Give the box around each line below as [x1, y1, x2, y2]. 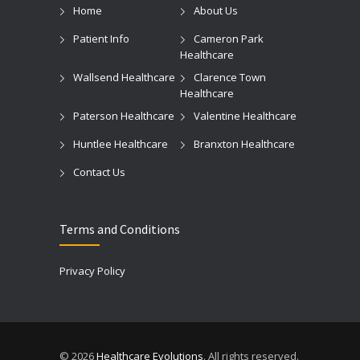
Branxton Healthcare [194, 136, 295, 151]
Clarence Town [194, 69, 266, 84]
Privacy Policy [59, 263, 125, 278]
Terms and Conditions [59, 220, 180, 237]
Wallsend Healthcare [73, 69, 175, 84]
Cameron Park [194, 31, 264, 46]
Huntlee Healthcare [73, 136, 168, 151]
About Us [194, 2, 238, 18]
